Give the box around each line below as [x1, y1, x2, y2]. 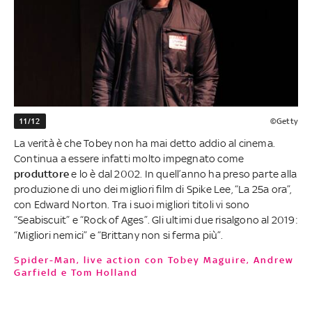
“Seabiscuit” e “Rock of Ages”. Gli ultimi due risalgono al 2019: [14, 214, 298, 226]
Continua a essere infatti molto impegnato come [14, 153, 244, 165]
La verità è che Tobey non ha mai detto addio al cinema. [14, 137, 276, 150]
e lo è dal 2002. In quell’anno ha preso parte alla [69, 168, 297, 180]
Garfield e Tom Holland [14, 267, 138, 279]
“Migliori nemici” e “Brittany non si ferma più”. [14, 229, 226, 242]
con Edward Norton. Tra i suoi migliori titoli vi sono [14, 198, 250, 211]
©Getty [270, 116, 298, 127]
